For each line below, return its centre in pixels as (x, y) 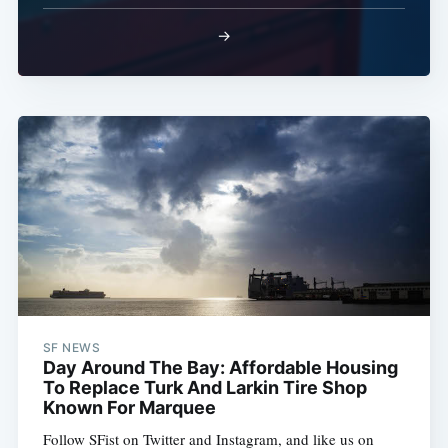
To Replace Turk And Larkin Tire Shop (204, 387)
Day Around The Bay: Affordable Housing (220, 367)
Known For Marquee (129, 407)
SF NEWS (71, 347)
